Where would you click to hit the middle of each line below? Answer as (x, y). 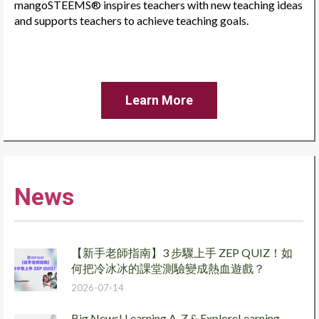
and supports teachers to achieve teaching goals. (131, 21)
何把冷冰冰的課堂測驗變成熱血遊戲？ (168, 268)
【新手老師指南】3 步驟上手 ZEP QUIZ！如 (182, 253)
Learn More (159, 100)
